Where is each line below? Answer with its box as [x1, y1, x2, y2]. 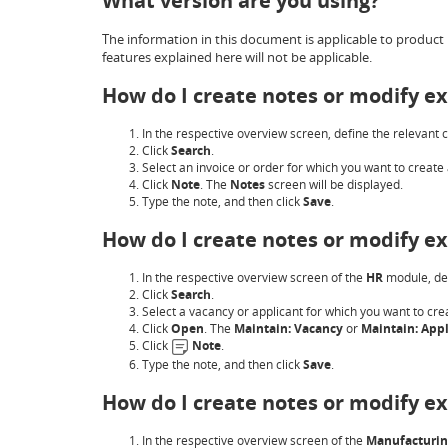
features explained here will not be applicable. [102, 47, 372, 66]
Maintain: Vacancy [234, 320, 343, 338]
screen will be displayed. [265, 176, 403, 194]
